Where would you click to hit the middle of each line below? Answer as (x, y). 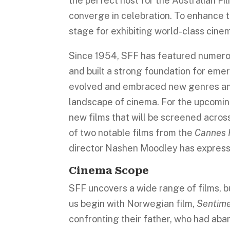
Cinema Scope (109, 170)
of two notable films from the (132, 133)
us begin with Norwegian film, (133, 204)
